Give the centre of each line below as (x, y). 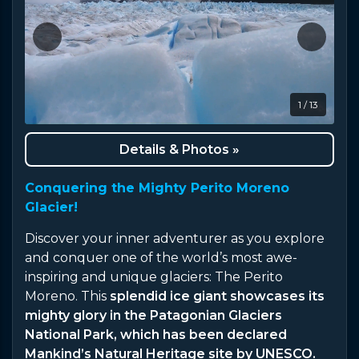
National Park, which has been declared (156, 334)
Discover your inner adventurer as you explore (175, 238)
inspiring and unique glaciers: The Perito (154, 276)
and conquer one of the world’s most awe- (161, 257)
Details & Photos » (179, 149)
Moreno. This (67, 296)
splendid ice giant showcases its (217, 296)
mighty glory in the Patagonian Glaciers (153, 315)
